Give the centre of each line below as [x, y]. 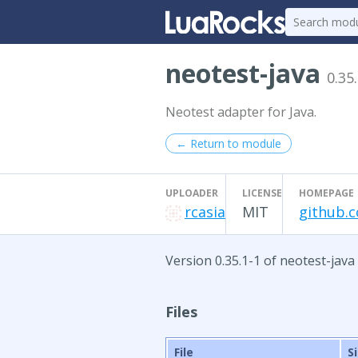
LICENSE [262, 193]
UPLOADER [192, 193]
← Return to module [229, 143]
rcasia [205, 212]
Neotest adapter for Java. [241, 112]
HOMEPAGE [326, 193]
